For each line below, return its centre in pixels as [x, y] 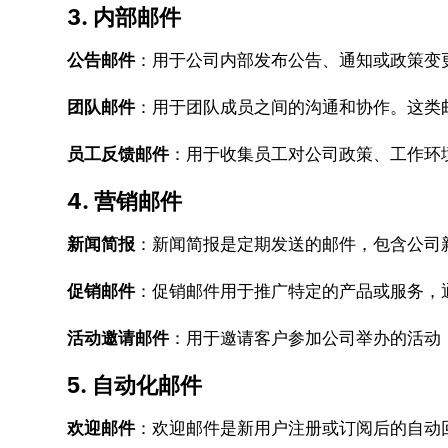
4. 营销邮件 [125, 201]
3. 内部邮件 [124, 17]
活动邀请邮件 [118, 338]
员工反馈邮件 [118, 154]
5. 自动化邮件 [135, 385]
